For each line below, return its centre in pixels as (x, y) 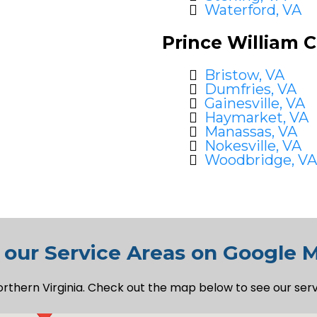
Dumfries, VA (250, 89)
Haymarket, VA (257, 117)
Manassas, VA (251, 132)
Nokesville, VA (253, 146)
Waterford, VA (253, 10)
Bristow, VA (244, 75)
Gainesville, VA (255, 103)
